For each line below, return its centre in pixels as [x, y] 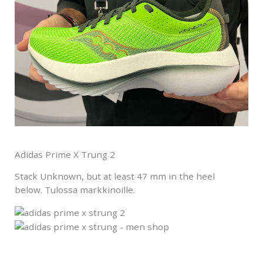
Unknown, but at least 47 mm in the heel [127, 176]
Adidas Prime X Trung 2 [65, 154]
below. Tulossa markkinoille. [75, 190]
